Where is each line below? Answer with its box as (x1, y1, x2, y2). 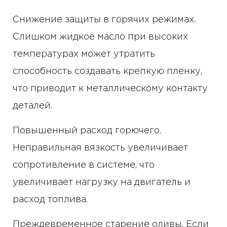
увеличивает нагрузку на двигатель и (13, 178, 191, 187)
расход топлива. (13, 196, 88, 204)
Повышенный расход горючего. (13, 127, 161, 135)
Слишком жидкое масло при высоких (13, 33, 188, 42)
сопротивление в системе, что (13, 161, 155, 170)
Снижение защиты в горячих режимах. (13, 16, 196, 24)
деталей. (13, 102, 52, 110)
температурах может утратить (13, 50, 155, 59)
